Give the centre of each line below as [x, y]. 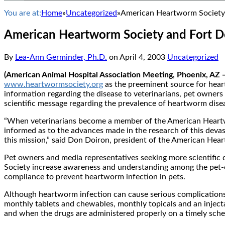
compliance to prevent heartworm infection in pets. [95, 177]
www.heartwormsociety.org [53, 84]
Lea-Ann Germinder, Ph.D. [61, 57]
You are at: [23, 13]
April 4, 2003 [142, 57]
